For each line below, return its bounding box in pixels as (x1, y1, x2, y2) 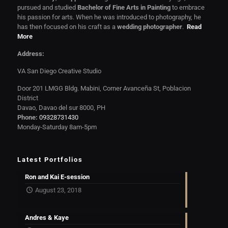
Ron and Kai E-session (24, 173, 90, 181)
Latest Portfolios (17, 156, 83, 163)
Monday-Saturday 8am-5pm (17, 123, 97, 131)
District (17, 94, 38, 102)
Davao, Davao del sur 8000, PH (17, 104, 105, 111)
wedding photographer (117, 23, 182, 31)
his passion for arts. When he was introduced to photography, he (17, 13, 201, 21)
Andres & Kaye (24, 214, 69, 221)
